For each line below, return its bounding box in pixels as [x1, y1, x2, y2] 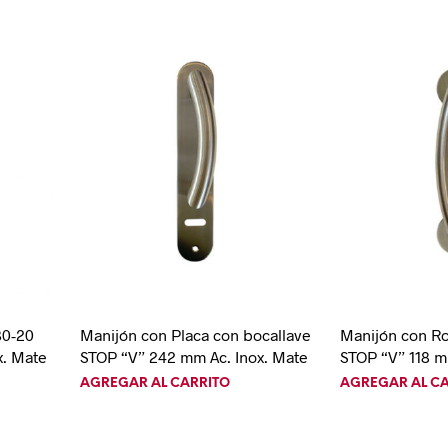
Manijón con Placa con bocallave [79, 325, 311, 345]
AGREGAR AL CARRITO [79, 377, 230, 391]
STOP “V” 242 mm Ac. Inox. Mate [79, 347, 308, 367]
